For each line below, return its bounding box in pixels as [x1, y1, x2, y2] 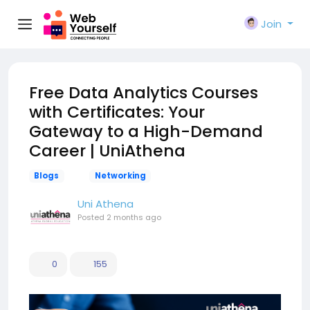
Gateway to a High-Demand [29, 120, 263, 143]
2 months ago [107, 212, 161, 223]
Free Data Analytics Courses [29, 81, 258, 104]
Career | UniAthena [29, 139, 185, 162]
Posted [77, 212, 107, 223]
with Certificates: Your [29, 100, 205, 123]
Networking [94, 170, 146, 181]
